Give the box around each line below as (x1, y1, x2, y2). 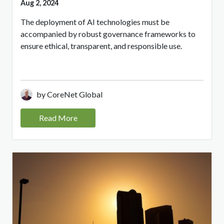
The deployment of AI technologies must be (20, 17, 169, 27)
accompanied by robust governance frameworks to (20, 29, 195, 39)
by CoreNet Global (36, 89, 102, 99)
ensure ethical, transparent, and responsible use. (20, 41, 182, 51)
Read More (38, 113, 77, 123)
